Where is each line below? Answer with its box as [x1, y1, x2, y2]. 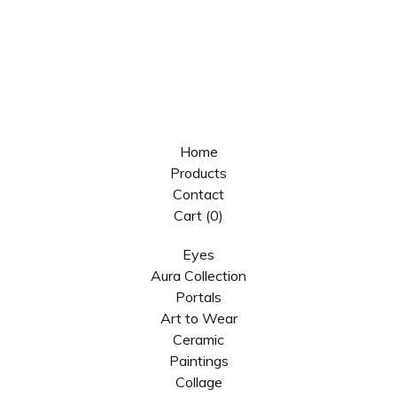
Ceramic [173, 331, 224, 348]
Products [170, 164, 227, 182]
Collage [175, 373, 222, 391]
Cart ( [174, 206, 210, 224]
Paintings [168, 352, 229, 370]
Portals [175, 288, 222, 306]
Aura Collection [151, 267, 246, 284]
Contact [173, 185, 224, 203]
